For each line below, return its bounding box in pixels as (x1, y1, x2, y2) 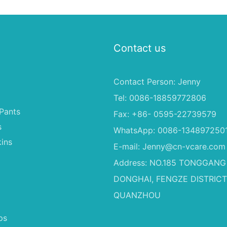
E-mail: (113, 141, 142, 152)
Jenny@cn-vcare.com (142, 141, 225, 152)
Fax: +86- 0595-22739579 (113, 108, 216, 119)
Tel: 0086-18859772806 (113, 92, 206, 103)
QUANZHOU (113, 190, 161, 200)
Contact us (113, 42, 166, 54)
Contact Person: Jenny (113, 76, 201, 87)
